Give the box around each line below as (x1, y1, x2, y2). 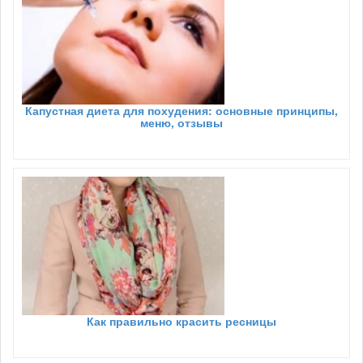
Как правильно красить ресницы (87, 313, 276, 330)
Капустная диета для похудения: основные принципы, (25, 102, 338, 119)
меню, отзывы (140, 114, 223, 131)
